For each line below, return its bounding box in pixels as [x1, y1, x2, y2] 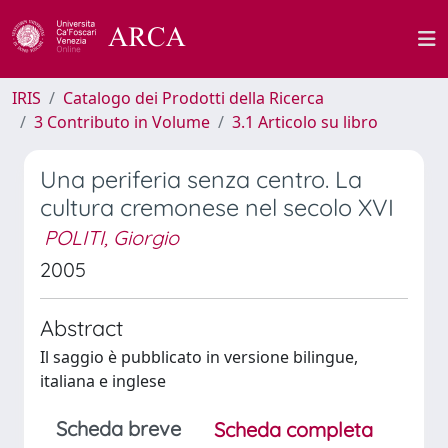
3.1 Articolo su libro [232, 111, 378, 133]
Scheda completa [214, 417, 373, 442]
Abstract [40, 314, 123, 341]
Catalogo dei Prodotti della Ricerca [63, 87, 324, 109]
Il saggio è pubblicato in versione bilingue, [40, 346, 358, 368]
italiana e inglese [40, 370, 166, 392]
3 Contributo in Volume [34, 111, 210, 133]
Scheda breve [56, 416, 181, 441]
